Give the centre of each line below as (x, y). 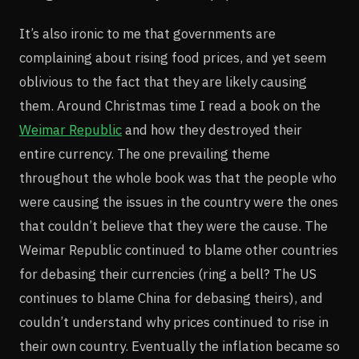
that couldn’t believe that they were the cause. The (173, 226)
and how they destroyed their (212, 129)
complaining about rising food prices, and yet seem (173, 57)
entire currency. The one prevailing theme (145, 153)
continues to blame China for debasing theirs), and (171, 298)
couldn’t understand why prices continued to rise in (174, 322)
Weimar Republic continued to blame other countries (179, 250)
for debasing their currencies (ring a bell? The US (168, 274)
